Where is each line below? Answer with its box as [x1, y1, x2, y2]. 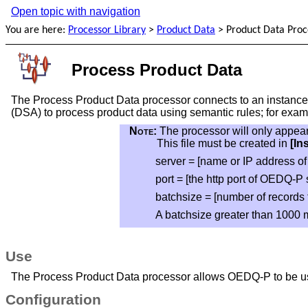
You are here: [5, 25, 68, 36]
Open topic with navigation [11, 5, 140, 17]
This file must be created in [157, 137, 291, 149]
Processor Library [68, 25, 146, 36]
